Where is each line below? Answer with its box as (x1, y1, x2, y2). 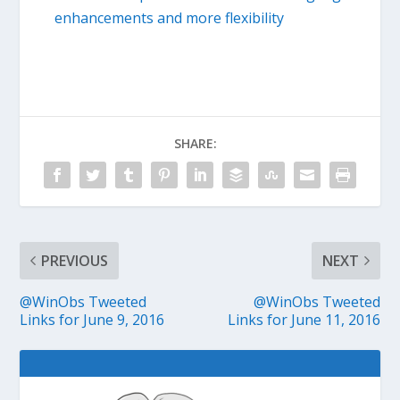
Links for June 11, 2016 (227, 309, 380, 329)
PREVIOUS (41, 250, 109, 271)
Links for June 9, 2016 (20, 309, 165, 329)
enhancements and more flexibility (54, 7, 284, 28)
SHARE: (174, 134, 217, 152)
